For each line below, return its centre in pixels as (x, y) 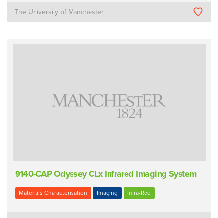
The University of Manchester (59, 12)
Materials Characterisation (53, 192)
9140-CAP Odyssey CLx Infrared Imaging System (106, 174)
